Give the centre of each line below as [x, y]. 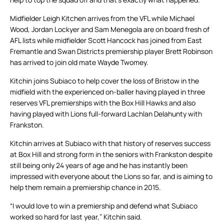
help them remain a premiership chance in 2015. [85, 187]
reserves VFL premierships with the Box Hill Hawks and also [103, 103]
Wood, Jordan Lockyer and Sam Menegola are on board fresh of [110, 29]
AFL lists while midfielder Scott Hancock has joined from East [106, 40]
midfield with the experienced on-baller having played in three [107, 92]
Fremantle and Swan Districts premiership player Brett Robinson [111, 51]
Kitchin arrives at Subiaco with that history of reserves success [110, 143]
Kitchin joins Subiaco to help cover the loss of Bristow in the [104, 81]
